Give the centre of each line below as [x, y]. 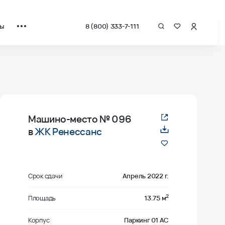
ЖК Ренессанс [68, 132]
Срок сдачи [45, 176]
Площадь [42, 198]
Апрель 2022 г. [145, 176]
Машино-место [64, 119]
